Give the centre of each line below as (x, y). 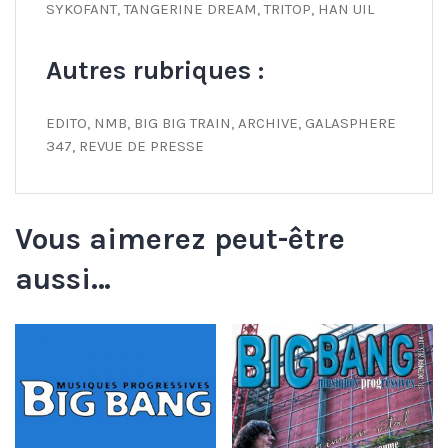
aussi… (63, 278)
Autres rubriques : (155, 70)
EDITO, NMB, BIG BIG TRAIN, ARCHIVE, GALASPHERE (221, 122)
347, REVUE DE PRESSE (125, 145)
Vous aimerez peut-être (180, 238)
